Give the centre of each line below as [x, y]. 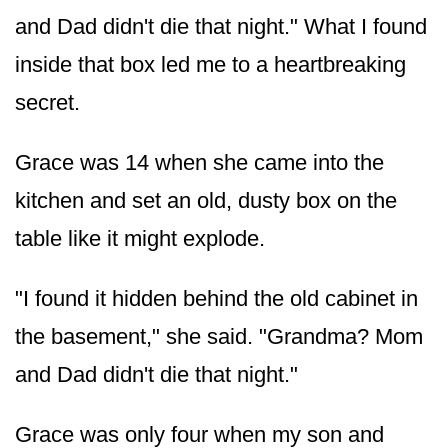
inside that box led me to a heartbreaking [210, 64]
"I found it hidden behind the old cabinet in [216, 298]
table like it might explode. [140, 238]
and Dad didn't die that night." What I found [221, 26]
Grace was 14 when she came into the [199, 162]
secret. [47, 102]
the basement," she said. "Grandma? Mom [219, 336]
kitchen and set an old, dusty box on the [206, 200]
